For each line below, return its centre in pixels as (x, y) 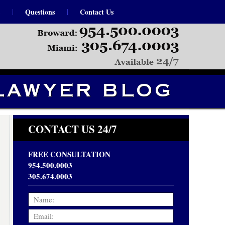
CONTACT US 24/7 (73, 129)
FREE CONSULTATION (69, 154)
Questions (40, 12)
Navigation (206, 29)
